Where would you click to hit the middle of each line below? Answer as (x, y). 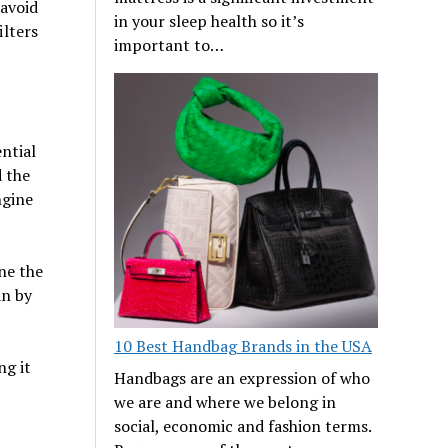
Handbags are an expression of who (242, 378)
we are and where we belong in (225, 402)
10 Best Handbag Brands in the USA (243, 346)
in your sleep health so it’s (209, 20)
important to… (169, 44)
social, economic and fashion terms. (243, 426)
